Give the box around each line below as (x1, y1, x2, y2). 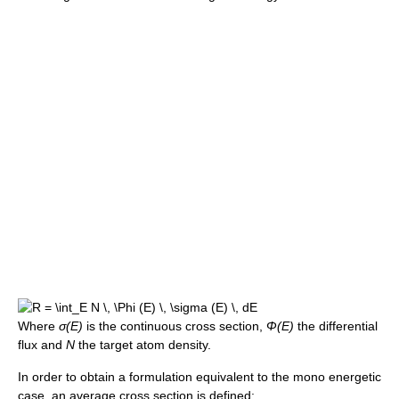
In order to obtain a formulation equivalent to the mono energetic (18, 370, 381, 385)
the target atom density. (75, 338, 211, 353)
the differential (294, 319, 378, 334)
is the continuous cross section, (83, 319, 266, 334)
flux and (18, 338, 66, 353)
